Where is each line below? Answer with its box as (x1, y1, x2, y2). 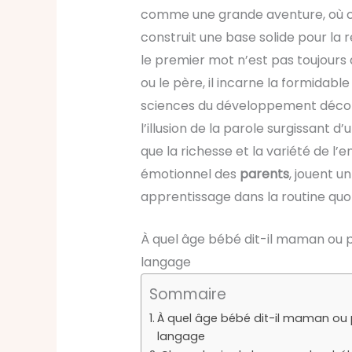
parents (239, 164, 289, 183)
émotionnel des (140, 164, 240, 183)
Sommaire (149, 284, 226, 306)
